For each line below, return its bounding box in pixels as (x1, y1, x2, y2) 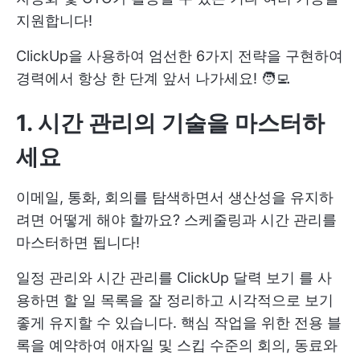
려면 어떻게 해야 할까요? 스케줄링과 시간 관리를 (16, 211, 337, 228)
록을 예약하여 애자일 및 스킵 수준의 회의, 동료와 (16, 336, 337, 354)
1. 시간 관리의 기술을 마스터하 (16, 108, 325, 137)
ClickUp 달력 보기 (177, 268, 295, 286)
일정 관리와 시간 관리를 (16, 268, 177, 286)
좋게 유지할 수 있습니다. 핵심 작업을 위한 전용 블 (16, 313, 342, 331)
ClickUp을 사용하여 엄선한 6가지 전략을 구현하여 (16, 47, 343, 64)
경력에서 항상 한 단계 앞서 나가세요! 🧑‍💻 (16, 69, 290, 87)
